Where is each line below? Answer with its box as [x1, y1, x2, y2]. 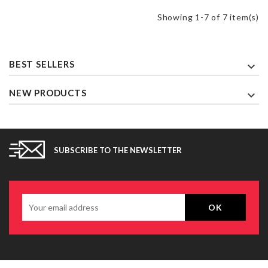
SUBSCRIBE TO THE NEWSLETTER [54, 145, 182, 155]
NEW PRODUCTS [9, 87, 87, 98]
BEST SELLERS [9, 59, 75, 69]
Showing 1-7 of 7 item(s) [157, 12, 259, 22]
